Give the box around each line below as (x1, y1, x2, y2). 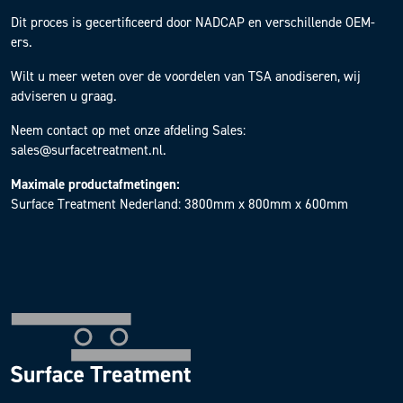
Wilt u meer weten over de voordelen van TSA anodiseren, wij (11, 67, 361, 85)
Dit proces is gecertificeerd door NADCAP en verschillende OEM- (11, 13, 375, 31)
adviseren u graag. (11, 86, 117, 105)
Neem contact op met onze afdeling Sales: (11, 121, 246, 139)
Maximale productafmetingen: (11, 175, 180, 193)
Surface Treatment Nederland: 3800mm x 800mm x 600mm (11, 194, 348, 213)
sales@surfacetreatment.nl (11, 140, 163, 159)
